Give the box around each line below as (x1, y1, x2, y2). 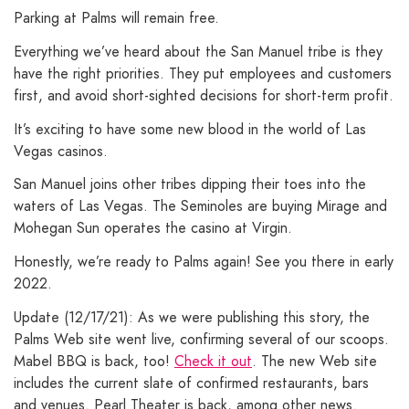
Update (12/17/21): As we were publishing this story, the (14, 307, 370, 329)
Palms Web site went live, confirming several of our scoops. (14, 329, 389, 351)
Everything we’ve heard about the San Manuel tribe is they (14, 40, 383, 62)
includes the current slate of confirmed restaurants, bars (14, 372, 369, 394)
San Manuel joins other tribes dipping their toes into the (14, 173, 366, 195)
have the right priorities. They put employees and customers (14, 62, 392, 84)
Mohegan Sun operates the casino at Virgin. (14, 217, 292, 239)
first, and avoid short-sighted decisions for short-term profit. (14, 84, 393, 106)
